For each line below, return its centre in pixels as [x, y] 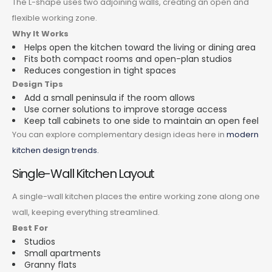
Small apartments [63, 253]
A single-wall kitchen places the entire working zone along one [136, 196]
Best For [30, 228]
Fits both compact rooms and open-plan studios [128, 59]
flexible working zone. [55, 18]
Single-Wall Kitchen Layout [83, 173]
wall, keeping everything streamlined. [86, 212]
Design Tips [38, 84]
